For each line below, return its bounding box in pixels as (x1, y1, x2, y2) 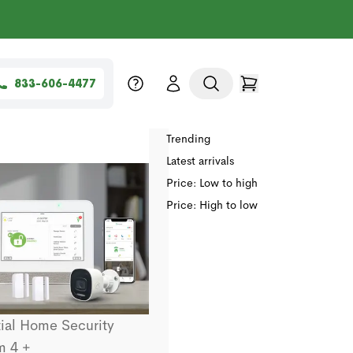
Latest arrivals (166, 154, 234, 168)
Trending (166, 132, 210, 146)
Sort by (166, 90, 196, 102)
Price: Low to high (166, 176, 258, 190)
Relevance (166, 110, 219, 124)
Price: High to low (166, 198, 258, 212)
